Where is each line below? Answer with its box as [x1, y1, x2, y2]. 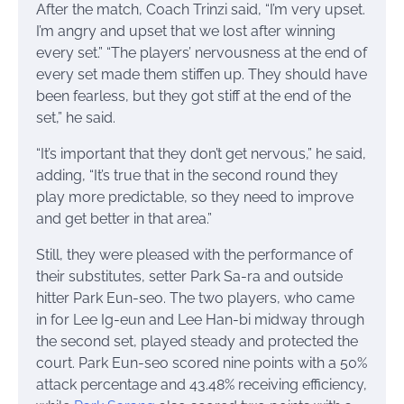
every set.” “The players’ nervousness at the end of [36, 44, 367, 62]
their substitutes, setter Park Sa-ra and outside [36, 268, 343, 286]
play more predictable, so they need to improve [36, 188, 353, 207]
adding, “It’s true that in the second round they [36, 167, 338, 185]
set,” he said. [36, 109, 115, 127]
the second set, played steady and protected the [36, 333, 358, 351]
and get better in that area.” [36, 210, 212, 228]
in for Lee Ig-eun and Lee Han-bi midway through [36, 311, 364, 329]
